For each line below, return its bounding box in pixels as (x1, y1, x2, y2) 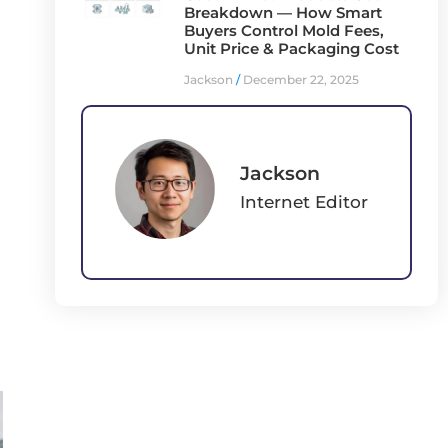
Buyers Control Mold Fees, (183, 20, 384, 40)
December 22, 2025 (239, 71, 359, 87)
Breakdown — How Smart (183, 2, 382, 22)
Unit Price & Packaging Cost (183, 38, 399, 58)
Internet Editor (239, 192, 368, 213)
